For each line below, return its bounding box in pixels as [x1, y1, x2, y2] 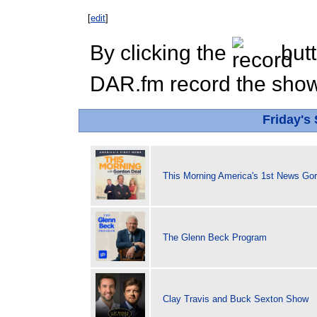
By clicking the [90, 41, 232, 65]
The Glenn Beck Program [162, 231, 267, 243]
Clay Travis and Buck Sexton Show [162, 293, 309, 304]
